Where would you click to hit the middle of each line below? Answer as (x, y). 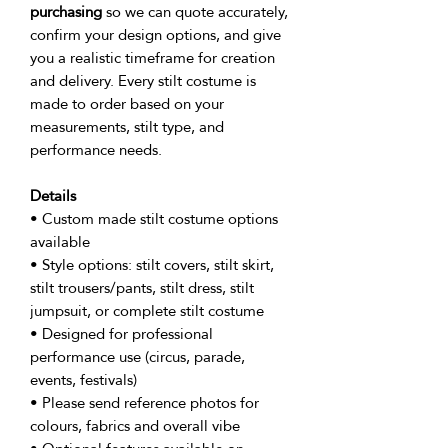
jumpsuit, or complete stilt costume (147, 311)
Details (53, 196)
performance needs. (96, 150)
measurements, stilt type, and (127, 127)
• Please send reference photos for (144, 403)
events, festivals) (83, 380)
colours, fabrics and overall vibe (135, 426)
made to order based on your (127, 104)
